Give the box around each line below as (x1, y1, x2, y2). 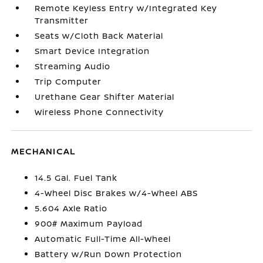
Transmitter (35, 14, 89, 26)
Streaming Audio (35, 60, 111, 72)
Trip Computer (35, 75, 102, 87)
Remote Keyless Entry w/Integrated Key (35, 2, 218, 14)
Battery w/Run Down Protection (35, 248, 183, 259)
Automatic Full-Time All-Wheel (35, 232, 171, 244)
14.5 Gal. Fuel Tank (35, 171, 118, 183)
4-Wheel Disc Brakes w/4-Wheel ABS (35, 187, 198, 198)
